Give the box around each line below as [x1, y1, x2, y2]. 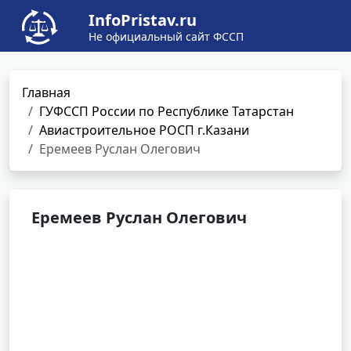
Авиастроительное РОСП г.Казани [39, 121, 249, 139]
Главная [22, 84, 71, 101]
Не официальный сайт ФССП [89, 29, 244, 44]
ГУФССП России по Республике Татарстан [39, 103, 294, 120]
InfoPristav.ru [89, 9, 197, 31]
